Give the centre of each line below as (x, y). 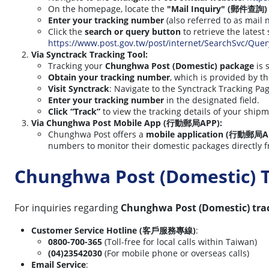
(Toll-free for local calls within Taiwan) (180, 241)
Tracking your (77, 65)
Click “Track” (74, 111)
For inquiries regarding (68, 207)
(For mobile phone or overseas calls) (176, 253)
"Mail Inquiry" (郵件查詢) (217, 8)
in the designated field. (212, 100)
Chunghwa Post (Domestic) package (180, 65)
